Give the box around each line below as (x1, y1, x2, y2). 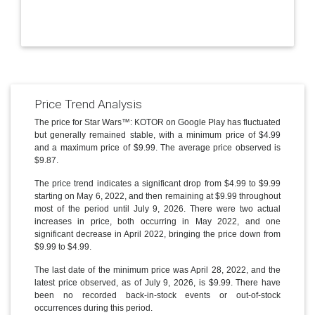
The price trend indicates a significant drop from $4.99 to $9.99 (34, 179, 281, 189)
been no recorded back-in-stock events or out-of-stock (34, 290, 281, 301)
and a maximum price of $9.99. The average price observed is (34, 143, 281, 153)
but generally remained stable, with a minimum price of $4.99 (34, 130, 281, 141)
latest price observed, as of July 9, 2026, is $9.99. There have (34, 278, 281, 288)
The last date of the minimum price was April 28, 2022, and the (34, 265, 281, 276)
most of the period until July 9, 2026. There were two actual (34, 204, 281, 214)
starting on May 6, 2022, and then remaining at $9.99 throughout (34, 191, 281, 202)
